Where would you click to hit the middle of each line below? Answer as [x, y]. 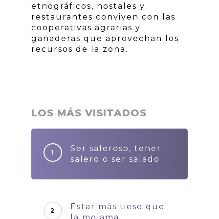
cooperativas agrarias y [86, 28]
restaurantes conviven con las [103, 17]
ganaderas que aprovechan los [105, 38]
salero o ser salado [115, 159]
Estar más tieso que [118, 207]
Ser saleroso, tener [116, 148]
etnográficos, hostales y [88, 6]
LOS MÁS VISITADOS [89, 113]
